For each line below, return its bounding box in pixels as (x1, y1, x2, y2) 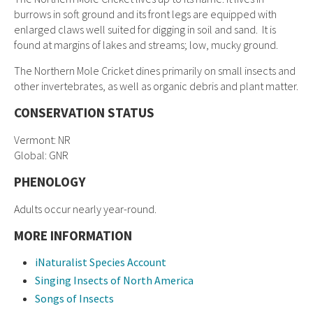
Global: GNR (14, 148, 68, 162)
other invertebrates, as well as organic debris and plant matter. (14, 79, 298, 93)
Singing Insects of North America (35, 273, 194, 287)
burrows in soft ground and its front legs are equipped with (14, 7, 277, 21)
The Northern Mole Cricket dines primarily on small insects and (14, 64, 296, 78)
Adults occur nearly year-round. (14, 202, 156, 216)
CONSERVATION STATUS (14, 104, 154, 121)
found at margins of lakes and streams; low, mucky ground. (14, 38, 278, 52)
